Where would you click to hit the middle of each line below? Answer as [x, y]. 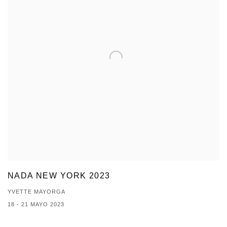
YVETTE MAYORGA [36, 192]
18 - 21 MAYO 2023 [36, 204]
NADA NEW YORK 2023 [59, 176]
